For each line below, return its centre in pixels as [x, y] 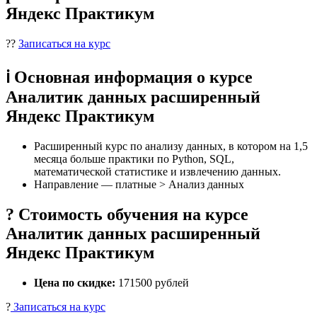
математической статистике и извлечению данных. [157, 171]
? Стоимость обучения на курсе [127, 214]
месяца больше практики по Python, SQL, [134, 158]
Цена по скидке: [75, 282]
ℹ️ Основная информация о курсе [129, 77]
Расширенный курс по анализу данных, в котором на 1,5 [171, 146]
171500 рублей [152, 282]
